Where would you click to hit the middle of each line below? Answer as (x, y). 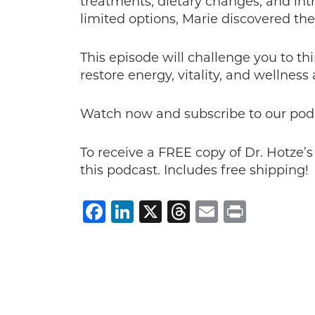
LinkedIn (183, 211)
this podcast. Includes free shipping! (194, 170)
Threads (235, 211)
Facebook (160, 211)
